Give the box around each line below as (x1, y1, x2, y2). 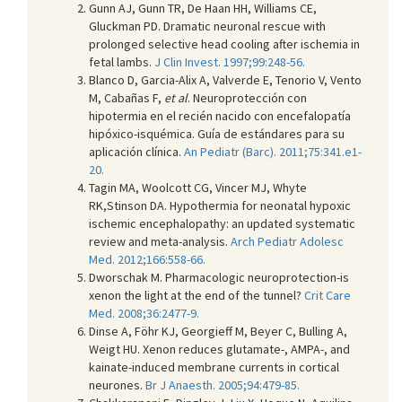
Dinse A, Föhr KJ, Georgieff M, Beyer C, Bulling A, (89, 322, 347, 339)
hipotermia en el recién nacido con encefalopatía (89, 107, 351, 124)
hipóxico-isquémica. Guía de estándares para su (89, 125, 345, 142)
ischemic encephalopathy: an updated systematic (89, 214, 355, 232)
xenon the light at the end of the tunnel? (89, 286, 304, 303)
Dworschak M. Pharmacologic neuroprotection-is (89, 268, 349, 285)
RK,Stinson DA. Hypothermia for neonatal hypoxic (89, 197, 351, 214)
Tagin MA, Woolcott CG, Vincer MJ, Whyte (89, 179, 307, 196)
